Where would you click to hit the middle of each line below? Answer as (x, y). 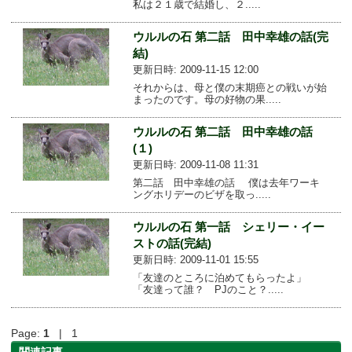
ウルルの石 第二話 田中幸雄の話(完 (230, 36)
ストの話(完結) (172, 243)
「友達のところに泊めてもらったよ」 (219, 277)
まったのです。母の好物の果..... (207, 99)
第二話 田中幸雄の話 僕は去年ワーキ (226, 182)
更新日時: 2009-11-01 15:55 (195, 259)
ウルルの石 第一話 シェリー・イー (228, 226)
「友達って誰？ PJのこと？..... (208, 289)
